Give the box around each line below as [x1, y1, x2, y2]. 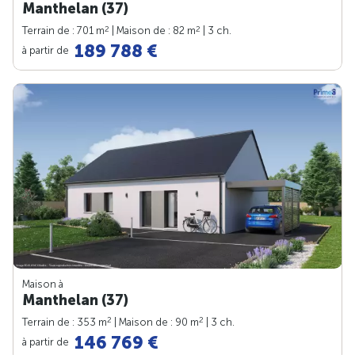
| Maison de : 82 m [109, 24, 196, 36]
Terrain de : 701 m [22, 24, 105, 36]
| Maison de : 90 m [112, 315, 199, 328]
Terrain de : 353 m [22, 315, 107, 328]
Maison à [22, 277, 63, 290]
